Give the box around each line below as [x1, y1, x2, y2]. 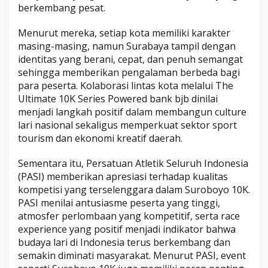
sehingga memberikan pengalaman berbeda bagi [18, 66, 240, 80]
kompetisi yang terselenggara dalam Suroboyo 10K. [18, 183, 250, 197]
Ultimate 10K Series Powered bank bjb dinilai [18, 92, 218, 106]
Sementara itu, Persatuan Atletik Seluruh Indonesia [18, 157, 248, 170]
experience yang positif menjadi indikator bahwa [18, 223, 236, 236]
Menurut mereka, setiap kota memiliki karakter [18, 26, 230, 40]
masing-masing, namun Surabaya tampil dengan [18, 39, 236, 53]
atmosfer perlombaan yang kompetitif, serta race [18, 209, 240, 223]
